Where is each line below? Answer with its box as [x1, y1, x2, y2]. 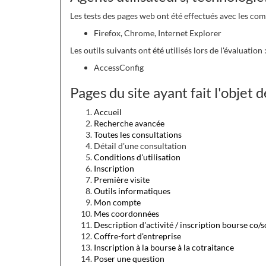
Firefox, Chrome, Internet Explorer [94, 28, 221, 38]
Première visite [94, 175, 150, 185]
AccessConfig [94, 62, 144, 72]
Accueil [94, 107, 122, 117]
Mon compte [94, 197, 141, 207]
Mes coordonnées [94, 208, 159, 218]
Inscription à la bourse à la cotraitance [94, 242, 234, 252]
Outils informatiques [94, 186, 170, 196]
